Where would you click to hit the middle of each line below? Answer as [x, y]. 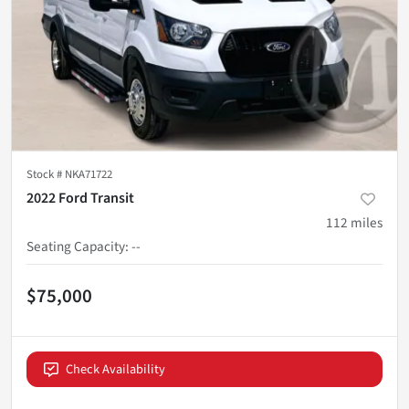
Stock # [46, 174]
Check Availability [115, 369]
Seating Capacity [76, 246]
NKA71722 [89, 174]
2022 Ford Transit [80, 198]
